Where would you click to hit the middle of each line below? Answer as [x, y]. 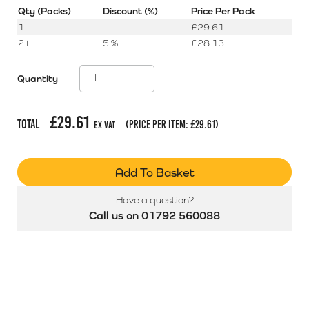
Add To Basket [154, 172]
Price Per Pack [223, 11]
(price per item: [158, 124]
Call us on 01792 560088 [154, 216]
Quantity [38, 78]
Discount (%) [130, 11]
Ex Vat [104, 125]
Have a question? [154, 200]
